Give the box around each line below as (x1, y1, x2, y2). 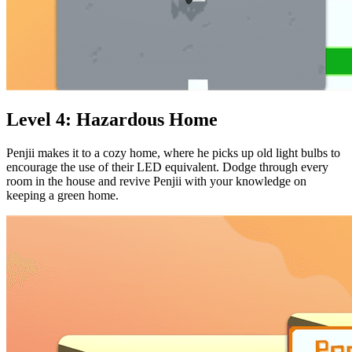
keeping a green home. (6, 189, 119, 202)
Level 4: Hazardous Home (6, 109, 218, 130)
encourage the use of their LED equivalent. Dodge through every (6, 160, 328, 174)
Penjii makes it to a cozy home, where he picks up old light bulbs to (6, 146, 340, 159)
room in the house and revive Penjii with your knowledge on (6, 174, 306, 188)
